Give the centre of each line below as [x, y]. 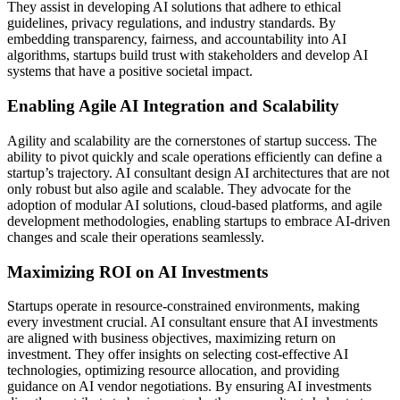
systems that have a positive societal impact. [130, 71]
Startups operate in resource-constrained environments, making [183, 306]
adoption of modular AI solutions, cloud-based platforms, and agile [195, 204]
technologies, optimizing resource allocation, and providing [173, 371]
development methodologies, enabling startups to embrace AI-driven [199, 221]
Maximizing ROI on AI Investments [137, 271]
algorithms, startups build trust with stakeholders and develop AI [187, 55]
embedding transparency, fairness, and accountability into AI [177, 39]
